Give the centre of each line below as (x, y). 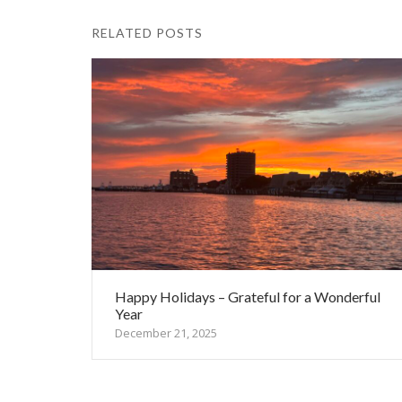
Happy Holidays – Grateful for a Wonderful (248, 296)
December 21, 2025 (166, 332)
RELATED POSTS (147, 33)
